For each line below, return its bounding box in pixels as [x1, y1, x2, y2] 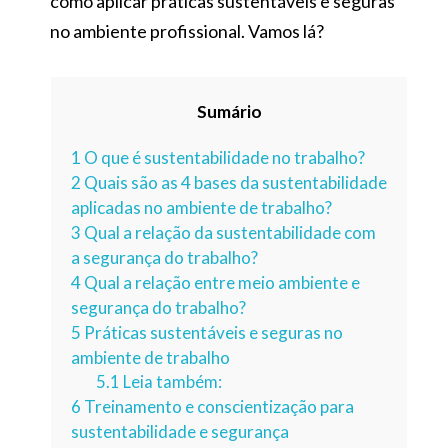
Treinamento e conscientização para [81, 395, 354, 417]
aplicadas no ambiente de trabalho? [71, 196, 332, 218]
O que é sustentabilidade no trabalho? [81, 146, 365, 168]
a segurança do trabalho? [71, 246, 258, 268]
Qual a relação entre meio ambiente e [81, 271, 360, 293]
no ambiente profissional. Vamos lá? [50, 20, 324, 43]
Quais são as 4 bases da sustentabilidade [81, 171, 387, 193]
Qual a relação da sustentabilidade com [81, 221, 376, 243]
